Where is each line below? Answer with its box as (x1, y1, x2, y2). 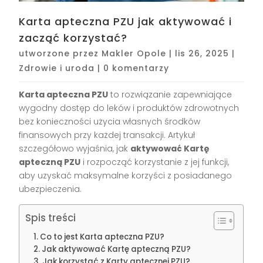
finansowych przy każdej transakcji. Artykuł (19, 129, 195, 141)
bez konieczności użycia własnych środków (19, 116, 201, 128)
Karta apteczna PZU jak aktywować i (19, 14, 232, 29)
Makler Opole (102, 48, 167, 60)
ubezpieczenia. (19, 183, 82, 195)
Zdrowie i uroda (19, 62, 95, 75)
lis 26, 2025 (175, 48, 230, 60)
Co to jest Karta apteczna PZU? (40, 231, 165, 243)
